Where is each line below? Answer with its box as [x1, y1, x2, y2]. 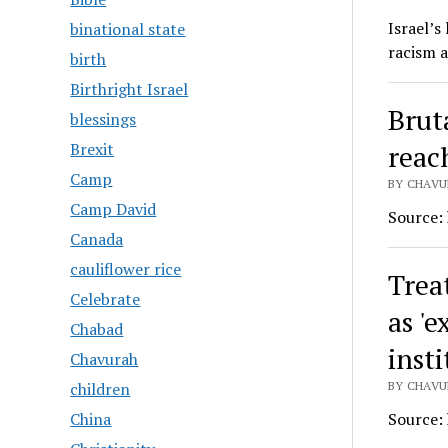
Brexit [70, 138, 115, 161]
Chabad [70, 318, 124, 341]
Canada [70, 228, 124, 251]
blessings [70, 108, 137, 131]
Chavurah [70, 348, 139, 371]
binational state [70, 18, 186, 41]
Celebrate [70, 288, 141, 311]
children [70, 378, 131, 401]
